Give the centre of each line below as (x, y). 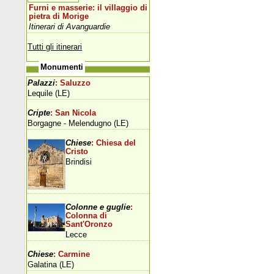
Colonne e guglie (98, 207)
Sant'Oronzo (89, 224)
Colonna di (87, 216)
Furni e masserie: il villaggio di (88, 8)
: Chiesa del (114, 143)
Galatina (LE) (51, 264)
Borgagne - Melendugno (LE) (78, 123)
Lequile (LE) (49, 93)
